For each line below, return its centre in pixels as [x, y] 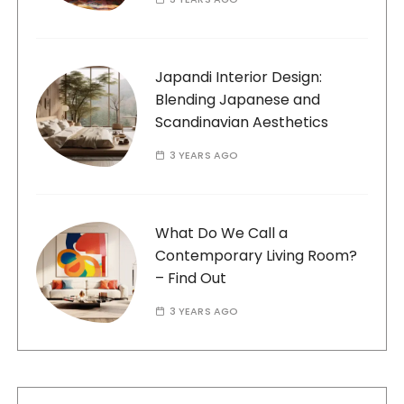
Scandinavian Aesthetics [242, 123]
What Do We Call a [222, 234]
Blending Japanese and [238, 100]
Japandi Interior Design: [239, 78]
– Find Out [191, 279]
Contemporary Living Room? [257, 256]
